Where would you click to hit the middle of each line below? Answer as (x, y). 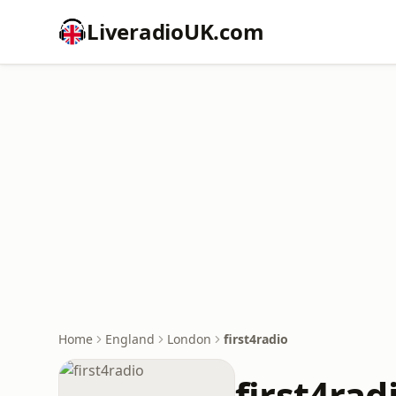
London (189, 339)
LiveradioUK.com (175, 31)
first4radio (256, 339)
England (130, 339)
